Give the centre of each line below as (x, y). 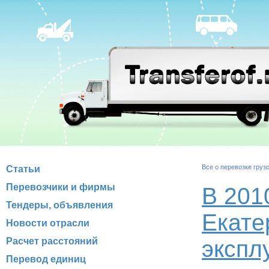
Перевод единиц (46, 259)
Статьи (23, 169)
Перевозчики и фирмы (61, 187)
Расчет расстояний (52, 241)
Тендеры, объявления (59, 205)
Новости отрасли (48, 223)
